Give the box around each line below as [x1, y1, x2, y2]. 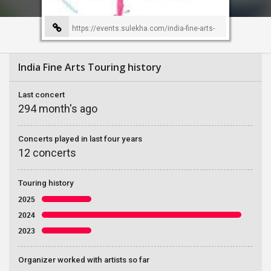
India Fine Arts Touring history [18, 60, 162, 74]
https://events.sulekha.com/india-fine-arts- [72, 24, 215, 33]
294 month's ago [18, 102, 97, 115]
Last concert [18, 90, 65, 99]
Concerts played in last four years [18, 134, 142, 143]
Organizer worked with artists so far [18, 255, 149, 264]
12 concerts [18, 146, 76, 159]
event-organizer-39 [45, 39, 108, 48]
